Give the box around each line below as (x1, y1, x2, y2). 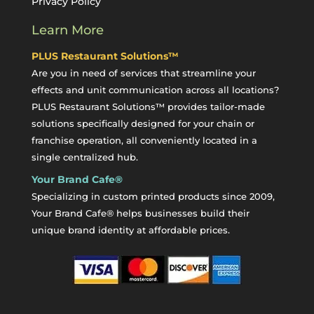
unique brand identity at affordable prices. (31, 224, 230, 235)
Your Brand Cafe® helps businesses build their (31, 207, 250, 219)
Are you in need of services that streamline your (31, 67, 256, 78)
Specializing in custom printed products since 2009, (31, 190, 275, 202)
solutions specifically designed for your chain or (31, 117, 254, 129)
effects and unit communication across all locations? (31, 83, 279, 95)
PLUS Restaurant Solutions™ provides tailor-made (31, 100, 265, 112)
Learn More (31, 22, 104, 38)
